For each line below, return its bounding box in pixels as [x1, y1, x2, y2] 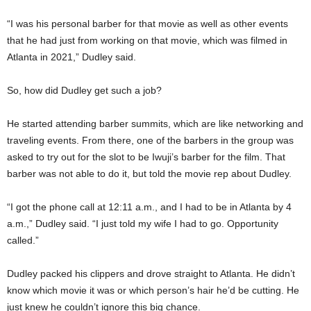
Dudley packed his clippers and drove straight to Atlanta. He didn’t [7, 267, 295, 279]
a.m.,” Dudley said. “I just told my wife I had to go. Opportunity [7, 217, 278, 229]
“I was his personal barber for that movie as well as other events [7, 17, 288, 29]
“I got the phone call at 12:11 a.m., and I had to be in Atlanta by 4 [7, 201, 292, 212]
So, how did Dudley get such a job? [7, 84, 162, 96]
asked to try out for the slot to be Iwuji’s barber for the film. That [7, 151, 285, 162]
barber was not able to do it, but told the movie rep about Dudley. [7, 167, 292, 179]
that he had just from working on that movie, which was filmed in [7, 34, 287, 46]
